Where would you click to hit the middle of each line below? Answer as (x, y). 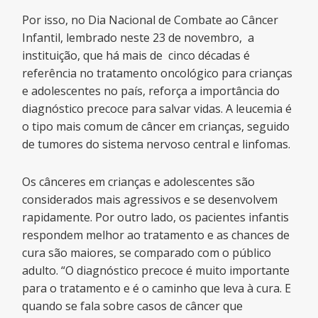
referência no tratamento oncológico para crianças (158, 73)
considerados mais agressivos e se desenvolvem (150, 199)
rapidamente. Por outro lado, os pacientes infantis (156, 217)
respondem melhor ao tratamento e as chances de (156, 235)
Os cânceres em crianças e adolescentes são (139, 181)
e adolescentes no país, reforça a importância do (151, 91)
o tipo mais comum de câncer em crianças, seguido (156, 126)
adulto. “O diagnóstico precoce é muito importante (156, 270)
